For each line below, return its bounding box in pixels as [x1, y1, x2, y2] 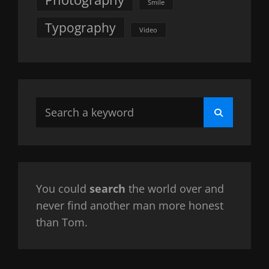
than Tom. [36, 214, 88, 229]
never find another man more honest [36, 198, 223, 213]
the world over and [125, 181, 224, 196]
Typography [45, 19, 116, 37]
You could [36, 181, 89, 196]
